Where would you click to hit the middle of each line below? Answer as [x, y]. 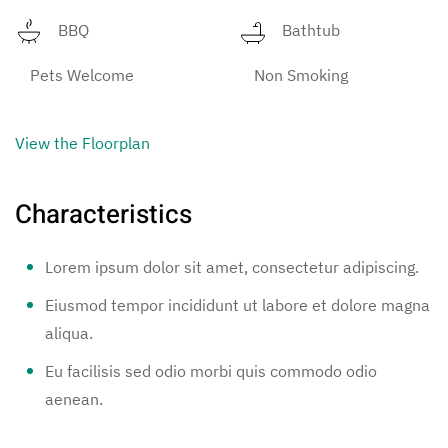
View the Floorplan [82, 142]
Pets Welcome [82, 74]
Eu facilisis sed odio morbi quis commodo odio [211, 370]
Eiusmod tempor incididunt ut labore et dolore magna [237, 304]
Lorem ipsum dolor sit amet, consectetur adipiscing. [232, 266]
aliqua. [69, 332]
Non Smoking [301, 74]
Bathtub [311, 29]
